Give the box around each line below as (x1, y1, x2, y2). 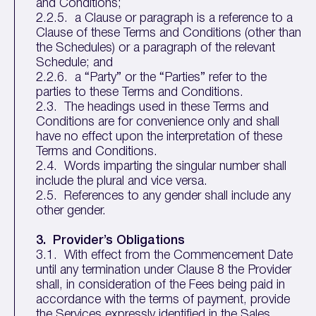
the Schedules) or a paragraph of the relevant (36, 42, 276, 54)
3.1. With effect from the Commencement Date (36, 250, 293, 261)
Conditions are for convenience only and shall (36, 116, 280, 128)
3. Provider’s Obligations (36, 235, 186, 246)
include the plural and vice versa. (36, 176, 208, 187)
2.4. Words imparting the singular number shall (36, 161, 287, 172)
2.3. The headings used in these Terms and (36, 102, 269, 113)
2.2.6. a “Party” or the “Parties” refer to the (36, 72, 267, 83)
